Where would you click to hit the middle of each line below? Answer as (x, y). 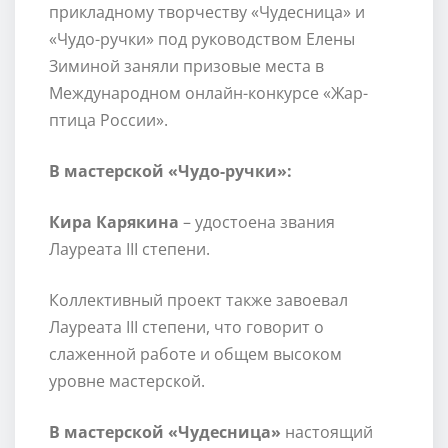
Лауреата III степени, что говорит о (186, 327)
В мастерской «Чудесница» (164, 432)
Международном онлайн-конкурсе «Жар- (208, 93)
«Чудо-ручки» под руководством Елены (201, 39)
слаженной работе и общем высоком (195, 354)
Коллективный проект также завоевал (198, 300)
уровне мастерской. (126, 381)
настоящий (326, 432)
